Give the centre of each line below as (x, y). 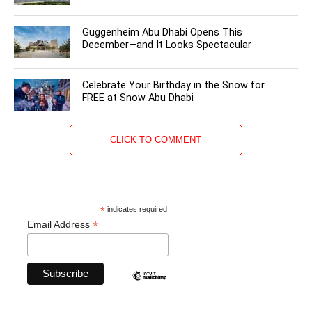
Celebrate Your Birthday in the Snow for (174, 85)
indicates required (136, 209)
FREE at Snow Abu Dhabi (138, 97)
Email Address (60, 224)
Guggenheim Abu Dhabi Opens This (163, 32)
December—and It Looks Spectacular (167, 45)
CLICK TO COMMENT (156, 139)
